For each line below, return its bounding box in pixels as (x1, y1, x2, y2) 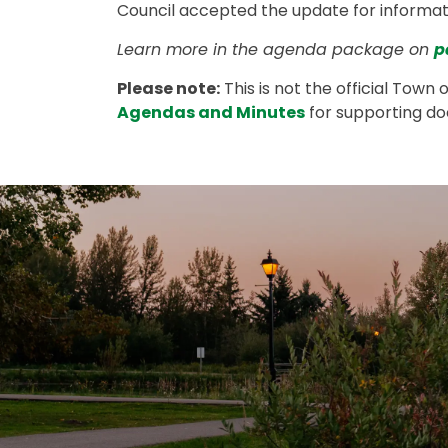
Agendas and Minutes (117, 101, 305, 124)
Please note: (117, 77, 220, 100)
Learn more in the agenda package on (117, 38, 434, 61)
